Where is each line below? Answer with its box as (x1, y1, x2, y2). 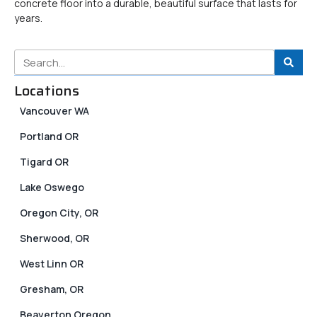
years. (14, 11, 42, 25)
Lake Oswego (20, 180, 84, 195)
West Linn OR (20, 257, 83, 271)
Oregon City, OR (20, 206, 98, 220)
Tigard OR (20, 155, 69, 169)
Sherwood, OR (20, 231, 89, 246)
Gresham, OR (20, 282, 83, 296)
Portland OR (20, 129, 79, 144)
